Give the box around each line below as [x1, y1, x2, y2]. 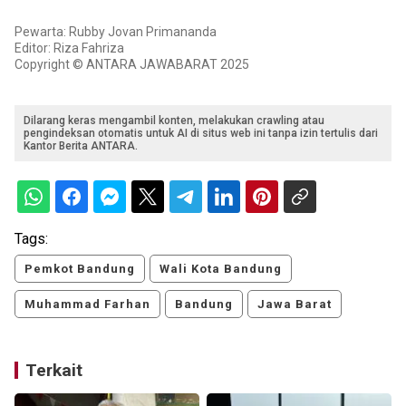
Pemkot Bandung [24, 261, 135, 275]
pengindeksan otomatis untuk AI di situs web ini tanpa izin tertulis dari [24, 126, 378, 140]
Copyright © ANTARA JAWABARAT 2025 [14, 56, 249, 72]
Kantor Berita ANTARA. [24, 139, 138, 152]
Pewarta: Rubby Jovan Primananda [14, 24, 217, 39]
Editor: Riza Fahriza [14, 40, 124, 55]
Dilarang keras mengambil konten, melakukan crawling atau [24, 113, 324, 127]
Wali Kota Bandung [159, 261, 282, 275]
